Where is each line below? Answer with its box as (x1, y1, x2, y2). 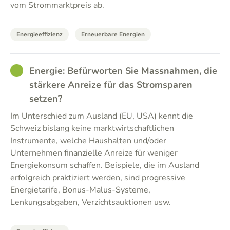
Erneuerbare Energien (81, 30, 145, 39)
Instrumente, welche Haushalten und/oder (10, 135, 166, 146)
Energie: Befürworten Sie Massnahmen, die (29, 65, 217, 77)
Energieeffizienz (16, 30, 63, 39)
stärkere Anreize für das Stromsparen (29, 79, 193, 91)
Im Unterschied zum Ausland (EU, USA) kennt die (10, 110, 193, 122)
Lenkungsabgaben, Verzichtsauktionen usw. (10, 197, 171, 208)
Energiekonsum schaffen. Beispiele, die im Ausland (10, 160, 199, 171)
